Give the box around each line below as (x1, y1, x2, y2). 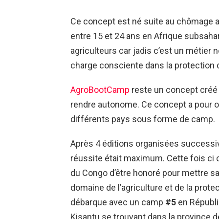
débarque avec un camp (70, 197, 165, 208)
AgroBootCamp (70, 85, 130, 95)
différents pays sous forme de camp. (70, 114, 215, 125)
